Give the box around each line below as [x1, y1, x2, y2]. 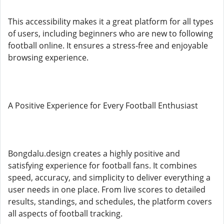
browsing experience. [8, 52, 88, 63]
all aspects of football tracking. [8, 208, 122, 219]
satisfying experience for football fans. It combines [8, 160, 197, 171]
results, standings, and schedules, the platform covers [8, 196, 212, 207]
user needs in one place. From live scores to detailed [8, 184, 205, 195]
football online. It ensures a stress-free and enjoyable [8, 40, 208, 51]
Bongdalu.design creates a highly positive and [8, 148, 180, 159]
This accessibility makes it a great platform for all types [8, 16, 213, 27]
